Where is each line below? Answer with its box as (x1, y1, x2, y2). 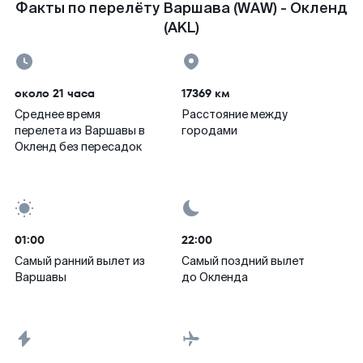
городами (181, 123, 237, 138)
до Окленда (181, 270, 248, 284)
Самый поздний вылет (181, 254, 305, 268)
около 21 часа (15, 85, 95, 101)
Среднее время (15, 107, 100, 122)
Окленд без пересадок (15, 139, 142, 154)
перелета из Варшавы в (15, 123, 145, 138)
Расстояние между (181, 107, 288, 122)
